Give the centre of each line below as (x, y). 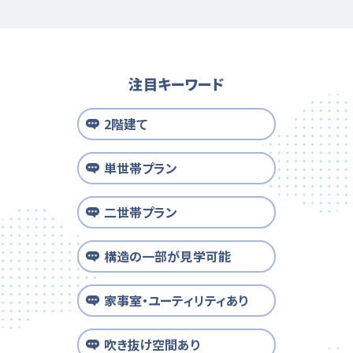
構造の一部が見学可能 (167, 256)
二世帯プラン (141, 212)
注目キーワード (176, 83)
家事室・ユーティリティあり (176, 300)
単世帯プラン (141, 167)
